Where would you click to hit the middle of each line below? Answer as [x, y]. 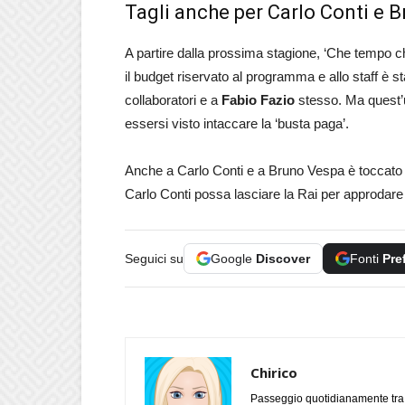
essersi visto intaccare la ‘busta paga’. [237, 123]
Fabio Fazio [258, 100]
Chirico [274, 372]
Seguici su [154, 259]
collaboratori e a [173, 100]
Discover [283, 259]
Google [233, 259]
